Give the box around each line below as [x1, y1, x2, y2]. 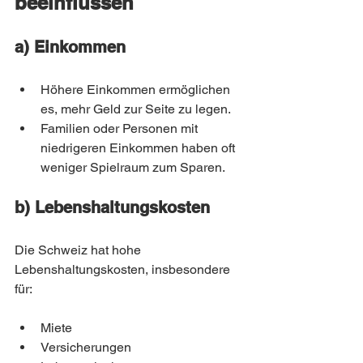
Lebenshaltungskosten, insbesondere [15, 262, 233, 277]
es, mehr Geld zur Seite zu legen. [41, 101, 231, 117]
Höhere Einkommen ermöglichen [41, 82, 233, 97]
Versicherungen [41, 340, 131, 355]
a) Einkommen [15, 37, 126, 57]
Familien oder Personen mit [41, 121, 201, 136]
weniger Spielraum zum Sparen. [41, 160, 225, 175]
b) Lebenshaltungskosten [15, 198, 210, 217]
